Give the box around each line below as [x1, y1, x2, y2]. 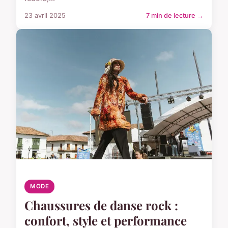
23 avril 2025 [24, 11, 66, 19]
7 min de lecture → [146, 11, 204, 19]
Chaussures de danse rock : [24, 196, 178, 213]
